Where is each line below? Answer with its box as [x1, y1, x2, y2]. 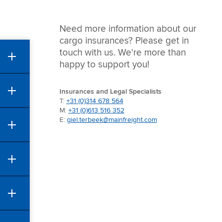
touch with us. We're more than [59, 47, 186, 59]
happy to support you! [59, 58, 152, 71]
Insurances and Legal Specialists [59, 87, 162, 96]
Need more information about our [59, 23, 196, 35]
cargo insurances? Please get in [59, 35, 189, 47]
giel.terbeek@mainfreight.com [66, 115, 157, 124]
